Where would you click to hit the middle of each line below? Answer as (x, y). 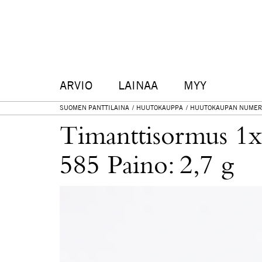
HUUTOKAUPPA (160, 108)
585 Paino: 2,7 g (147, 166)
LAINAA (138, 85)
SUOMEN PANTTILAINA (94, 108)
